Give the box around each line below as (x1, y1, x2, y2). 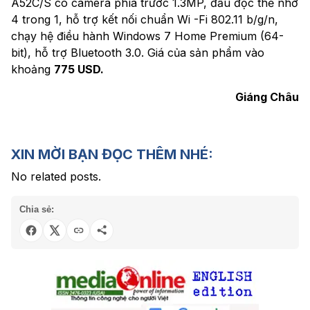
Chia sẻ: (19, 203, 54, 215)
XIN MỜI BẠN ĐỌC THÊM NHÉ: (11, 145, 213, 163)
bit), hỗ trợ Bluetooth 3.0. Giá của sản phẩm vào (11, 45, 264, 60)
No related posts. (11, 169, 101, 183)
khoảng (11, 62, 54, 76)
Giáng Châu (235, 89, 299, 104)
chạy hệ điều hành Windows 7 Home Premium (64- (11, 28, 284, 43)
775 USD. (54, 62, 104, 76)
